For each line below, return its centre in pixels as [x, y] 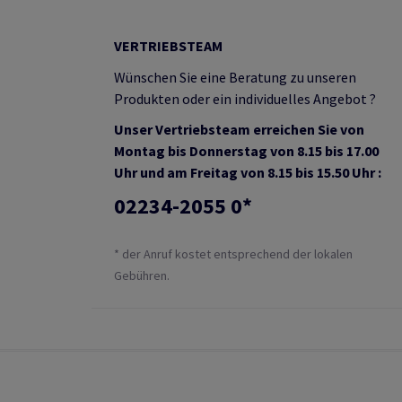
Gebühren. [142, 275]
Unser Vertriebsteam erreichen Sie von [239, 129]
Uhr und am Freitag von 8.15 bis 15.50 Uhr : [248, 172]
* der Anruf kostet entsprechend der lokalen [233, 254]
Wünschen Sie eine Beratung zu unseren [235, 77]
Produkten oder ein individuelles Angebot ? [245, 99]
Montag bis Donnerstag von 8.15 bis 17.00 [246, 151]
